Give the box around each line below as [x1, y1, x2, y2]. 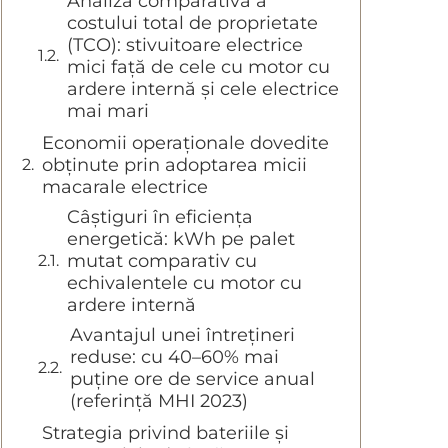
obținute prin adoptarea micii [42, 154, 307, 177]
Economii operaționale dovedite [42, 132, 329, 155]
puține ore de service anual [70, 368, 315, 391]
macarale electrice [42, 176, 208, 199]
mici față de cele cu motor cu [67, 56, 330, 79]
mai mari [67, 100, 149, 123]
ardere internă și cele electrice [67, 78, 339, 101]
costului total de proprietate [67, 12, 318, 35]
